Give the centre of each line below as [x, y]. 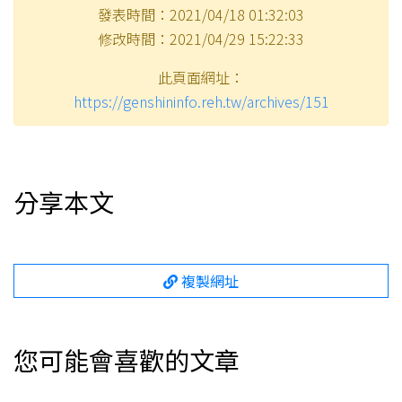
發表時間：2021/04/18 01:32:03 [201, 15]
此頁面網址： [201, 78]
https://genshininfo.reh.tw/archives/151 [201, 102]
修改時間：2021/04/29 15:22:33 [201, 39]
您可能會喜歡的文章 [127, 360]
